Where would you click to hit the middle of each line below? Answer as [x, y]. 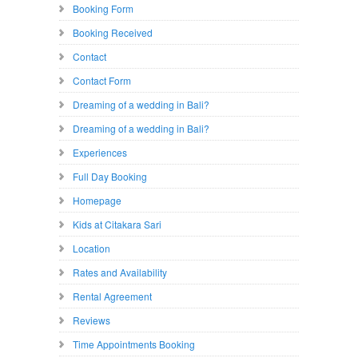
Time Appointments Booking [134, 344]
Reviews [91, 320]
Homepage [97, 200]
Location [91, 248]
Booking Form [103, 8]
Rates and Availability [120, 272]
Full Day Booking [110, 176]
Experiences [100, 152]
